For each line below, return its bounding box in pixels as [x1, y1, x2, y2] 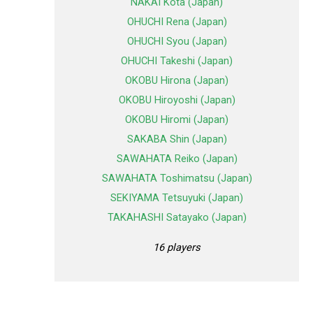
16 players [153, 240, 201, 254]
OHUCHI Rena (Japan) [126, 15, 227, 29]
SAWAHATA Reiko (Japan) [116, 152, 238, 166]
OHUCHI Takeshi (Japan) [121, 54, 233, 68]
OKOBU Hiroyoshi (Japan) [118, 94, 235, 107]
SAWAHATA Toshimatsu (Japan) [101, 172, 252, 185]
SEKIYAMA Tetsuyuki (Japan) [110, 191, 243, 205]
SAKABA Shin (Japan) [126, 133, 227, 146]
